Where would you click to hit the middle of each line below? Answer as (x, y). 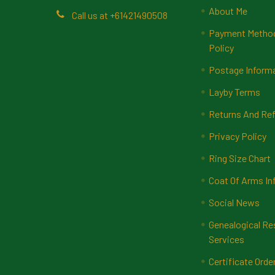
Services (227, 239)
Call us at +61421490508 (120, 15)
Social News (234, 202)
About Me (228, 10)
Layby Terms (235, 91)
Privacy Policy (238, 136)
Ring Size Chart (240, 158)
